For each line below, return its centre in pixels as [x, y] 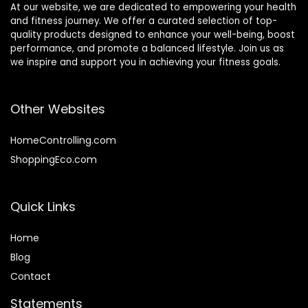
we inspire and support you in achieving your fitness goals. [145, 62]
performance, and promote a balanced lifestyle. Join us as [147, 48]
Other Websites [58, 109]
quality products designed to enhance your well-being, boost [153, 34]
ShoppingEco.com [54, 159]
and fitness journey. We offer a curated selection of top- [144, 21]
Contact [31, 276]
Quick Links [43, 206]
